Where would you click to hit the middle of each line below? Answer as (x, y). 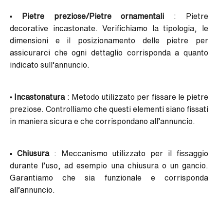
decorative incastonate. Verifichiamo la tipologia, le (109, 28)
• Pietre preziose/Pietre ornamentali (87, 16)
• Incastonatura (37, 97)
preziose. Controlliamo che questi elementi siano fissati (109, 109)
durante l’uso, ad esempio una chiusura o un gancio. (109, 166)
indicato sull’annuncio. (50, 65)
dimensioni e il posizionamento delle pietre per (109, 41)
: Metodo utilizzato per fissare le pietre (136, 97)
